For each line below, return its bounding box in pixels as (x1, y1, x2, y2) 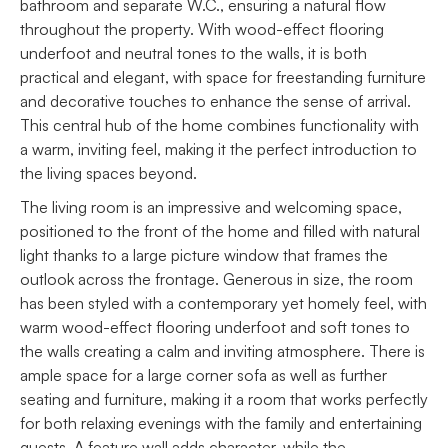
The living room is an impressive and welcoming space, (20, 196, 402, 217)
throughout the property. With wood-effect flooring (20, 18, 384, 39)
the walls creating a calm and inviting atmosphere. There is (20, 340, 425, 361)
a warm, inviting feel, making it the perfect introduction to (20, 138, 417, 159)
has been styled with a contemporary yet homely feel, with (20, 292, 427, 313)
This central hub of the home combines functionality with (20, 114, 419, 135)
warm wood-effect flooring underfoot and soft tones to (20, 316, 410, 337)
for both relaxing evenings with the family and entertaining (20, 412, 422, 433)
